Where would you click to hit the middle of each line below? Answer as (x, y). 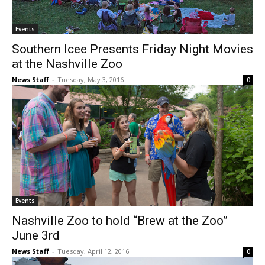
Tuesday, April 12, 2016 (93, 251)
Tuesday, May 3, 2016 (91, 80)
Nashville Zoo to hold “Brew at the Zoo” (120, 221)
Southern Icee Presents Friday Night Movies (132, 49)
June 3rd (36, 236)
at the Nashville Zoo (67, 64)
